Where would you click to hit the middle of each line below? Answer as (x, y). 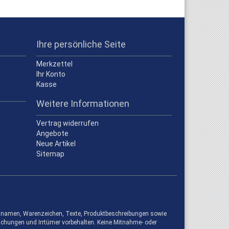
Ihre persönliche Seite (81, 44)
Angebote (52, 133)
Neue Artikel (56, 144)
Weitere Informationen (83, 104)
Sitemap (50, 154)
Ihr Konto (51, 74)
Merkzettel (54, 64)
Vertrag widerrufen (67, 123)
